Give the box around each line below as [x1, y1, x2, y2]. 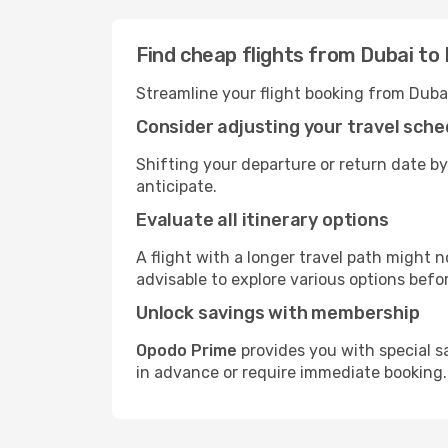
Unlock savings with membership [136, 302, 420, 324]
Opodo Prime [136, 341, 237, 360]
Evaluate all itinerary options [136, 209, 389, 231]
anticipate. [136, 177, 217, 196]
